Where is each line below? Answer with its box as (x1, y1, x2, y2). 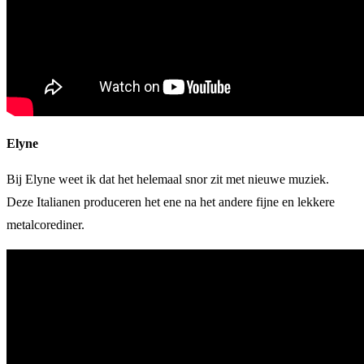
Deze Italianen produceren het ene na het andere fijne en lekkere (6, 194, 335, 209)
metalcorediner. (6, 217, 84, 232)
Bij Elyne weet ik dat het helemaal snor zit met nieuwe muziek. (6, 171, 329, 186)
